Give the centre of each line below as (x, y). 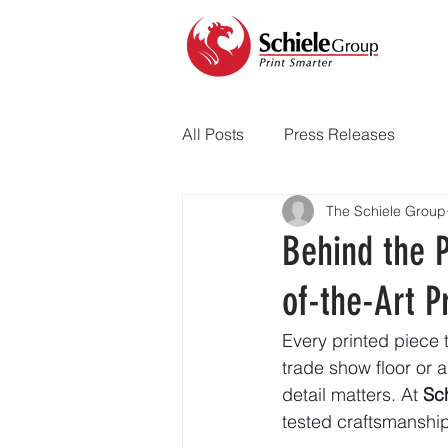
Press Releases (339, 134)
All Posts (213, 134)
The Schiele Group (386, 210)
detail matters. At (352, 394)
